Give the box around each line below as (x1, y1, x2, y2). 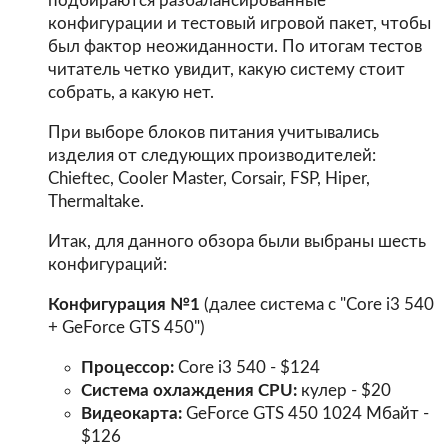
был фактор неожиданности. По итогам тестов (47, 38, 422, 56)
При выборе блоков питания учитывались (47, 124, 379, 142)
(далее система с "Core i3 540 (199, 295, 434, 313)
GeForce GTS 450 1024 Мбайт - (182, 404, 430, 422)
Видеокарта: (81, 404, 183, 422)
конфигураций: (47, 256, 167, 274)
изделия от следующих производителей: (47, 147, 376, 165)
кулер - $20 (297, 381, 392, 399)
